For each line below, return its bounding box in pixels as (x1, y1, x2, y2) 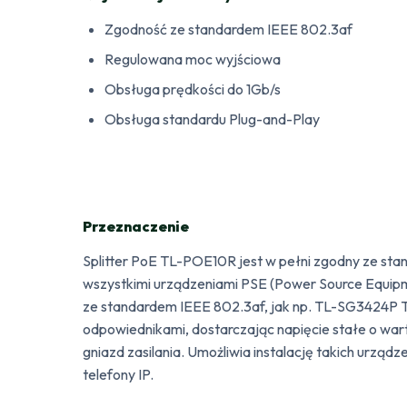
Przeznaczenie (83, 216, 190, 235)
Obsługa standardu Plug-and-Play (104, 109, 321, 128)
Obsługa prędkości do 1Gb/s (104, 79, 282, 98)
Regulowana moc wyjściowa (104, 49, 282, 68)
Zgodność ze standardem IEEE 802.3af (104, 19, 353, 38)
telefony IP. (83, 364, 154, 383)
